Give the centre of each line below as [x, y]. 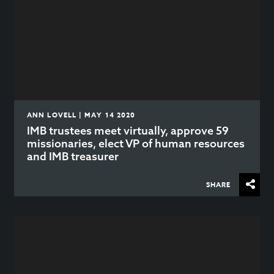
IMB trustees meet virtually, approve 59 [128, 130]
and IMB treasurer [73, 156]
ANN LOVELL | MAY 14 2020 [81, 114]
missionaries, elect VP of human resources [136, 143]
